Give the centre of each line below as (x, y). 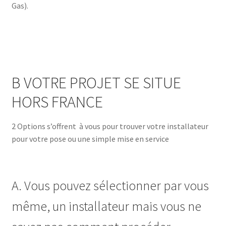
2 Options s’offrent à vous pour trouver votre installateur (110, 126)
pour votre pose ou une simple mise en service (90, 139)
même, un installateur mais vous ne (106, 206)
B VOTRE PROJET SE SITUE (96, 83)
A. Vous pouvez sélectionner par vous (110, 185)
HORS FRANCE (57, 102)
